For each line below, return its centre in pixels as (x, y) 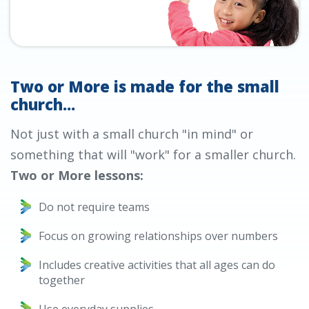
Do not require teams (94, 207)
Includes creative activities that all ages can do (157, 265)
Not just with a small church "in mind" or (132, 134)
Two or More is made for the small (145, 87)
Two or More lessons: (77, 176)
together (62, 280)
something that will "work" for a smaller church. (153, 155)
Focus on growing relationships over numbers (158, 236)
